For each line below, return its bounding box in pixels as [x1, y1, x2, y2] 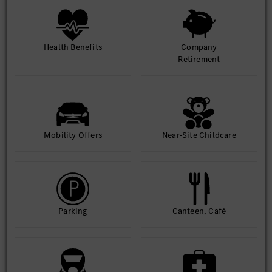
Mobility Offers [43, 129, 102, 141]
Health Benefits [43, 41, 102, 53]
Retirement [178, 53, 220, 65]
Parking [58, 205, 87, 217]
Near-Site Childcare [162, 129, 236, 141]
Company [181, 41, 217, 53]
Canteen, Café [172, 205, 226, 217]
